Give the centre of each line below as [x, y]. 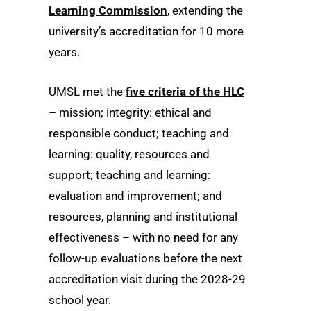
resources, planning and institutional [143, 217]
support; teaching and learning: [129, 175]
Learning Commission [108, 10]
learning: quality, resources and [129, 154]
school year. [80, 300]
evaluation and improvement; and [135, 196]
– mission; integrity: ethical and [130, 113]
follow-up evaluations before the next [145, 259]
